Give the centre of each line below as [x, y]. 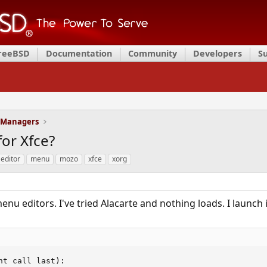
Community [153, 53]
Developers [218, 53]
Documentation [79, 53]
